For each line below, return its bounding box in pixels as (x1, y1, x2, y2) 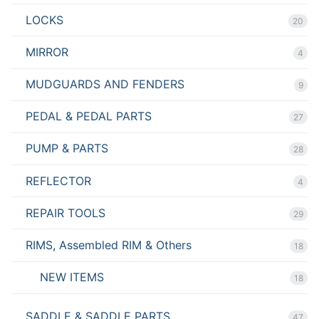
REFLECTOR (26, 173, 91, 188)
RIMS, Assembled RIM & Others (26, 238, 192, 253)
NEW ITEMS (40, 270, 104, 285)
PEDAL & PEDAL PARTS (26, 109, 152, 124)
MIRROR (26, 44, 68, 59)
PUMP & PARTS (26, 141, 108, 156)
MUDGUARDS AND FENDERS (26, 77, 184, 92)
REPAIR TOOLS (26, 205, 105, 220)
